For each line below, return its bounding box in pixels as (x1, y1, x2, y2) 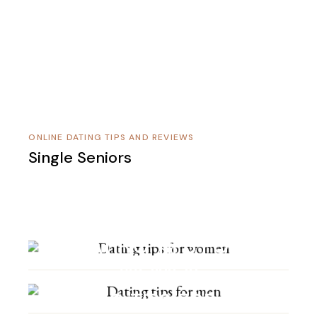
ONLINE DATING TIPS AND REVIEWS (28, 132, 195, 143)
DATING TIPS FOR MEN (50, 288, 267, 316)
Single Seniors (28, 147, 132, 168)
